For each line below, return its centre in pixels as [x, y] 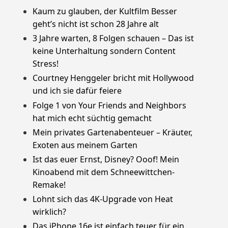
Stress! [46, 64]
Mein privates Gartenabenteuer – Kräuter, [112, 132]
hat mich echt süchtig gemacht [92, 118]
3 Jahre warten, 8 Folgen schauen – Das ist [113, 38]
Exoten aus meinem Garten [85, 145]
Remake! [49, 184]
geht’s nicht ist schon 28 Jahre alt [96, 24]
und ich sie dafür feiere [77, 91]
